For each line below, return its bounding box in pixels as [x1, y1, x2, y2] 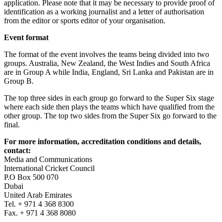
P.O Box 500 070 [4, 172, 58, 181]
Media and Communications [4, 155, 92, 164]
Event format [4, 33, 49, 42]
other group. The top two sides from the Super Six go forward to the [4, 111, 217, 120]
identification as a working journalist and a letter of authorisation [4, 7, 204, 16]
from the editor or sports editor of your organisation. [4, 16, 166, 25]
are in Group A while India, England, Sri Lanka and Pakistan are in [4, 67, 214, 76]
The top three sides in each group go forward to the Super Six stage [4, 93, 214, 102]
